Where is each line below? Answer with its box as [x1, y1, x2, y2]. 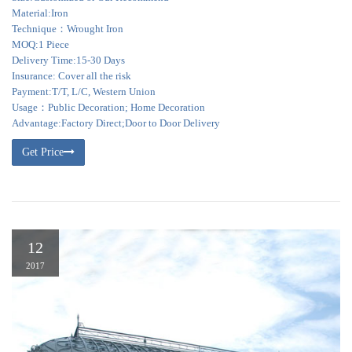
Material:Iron [12, 7, 68, 19]
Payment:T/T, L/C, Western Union [12, 86, 156, 97]
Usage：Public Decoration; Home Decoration [12, 101, 205, 113]
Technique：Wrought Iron [12, 23, 123, 35]
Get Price [22, 146, 64, 158]
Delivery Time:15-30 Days [12, 54, 125, 66]
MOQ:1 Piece [12, 38, 69, 50]
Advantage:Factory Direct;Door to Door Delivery [12, 117, 220, 129]
